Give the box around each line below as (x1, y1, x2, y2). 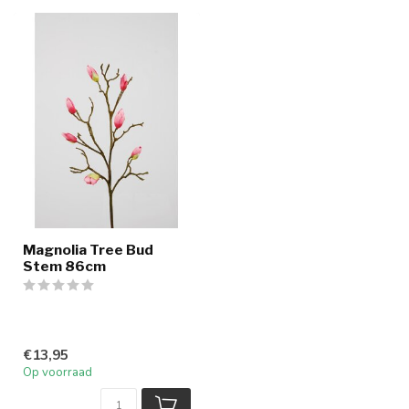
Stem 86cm (23, 257, 106, 275)
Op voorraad (23, 364, 92, 382)
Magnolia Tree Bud (23, 240, 153, 258)
